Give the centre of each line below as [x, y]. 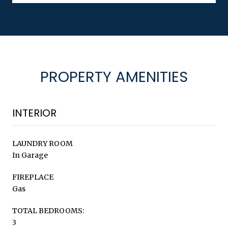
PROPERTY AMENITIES [114, 77]
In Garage [30, 155]
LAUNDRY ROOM [42, 143]
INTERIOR [34, 113]
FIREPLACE [33, 177]
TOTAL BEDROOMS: [48, 210]
